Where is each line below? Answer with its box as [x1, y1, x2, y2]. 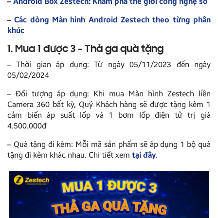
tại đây [132, 150, 156, 160]
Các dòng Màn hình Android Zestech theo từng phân [14, 15, 211, 24]
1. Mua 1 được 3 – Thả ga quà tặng [7, 44, 163, 55]
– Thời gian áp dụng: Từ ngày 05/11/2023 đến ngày [7, 59, 211, 69]
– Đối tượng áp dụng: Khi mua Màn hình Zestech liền [7, 89, 211, 98]
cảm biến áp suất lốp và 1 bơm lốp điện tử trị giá [7, 110, 211, 120]
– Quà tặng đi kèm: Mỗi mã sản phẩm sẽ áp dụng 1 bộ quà [7, 139, 211, 149]
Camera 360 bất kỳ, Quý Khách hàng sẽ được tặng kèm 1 [7, 99, 211, 109]
